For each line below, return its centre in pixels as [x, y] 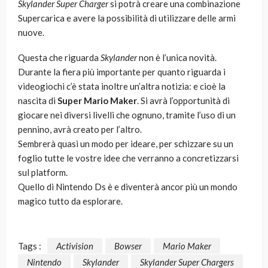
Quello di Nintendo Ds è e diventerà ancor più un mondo [128, 187]
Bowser [128, 246]
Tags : [30, 246]
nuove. [31, 33]
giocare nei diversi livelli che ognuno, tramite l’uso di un [127, 115]
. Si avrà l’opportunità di [183, 101]
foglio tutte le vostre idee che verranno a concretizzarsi [128, 158]
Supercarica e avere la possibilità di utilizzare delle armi [127, 18]
